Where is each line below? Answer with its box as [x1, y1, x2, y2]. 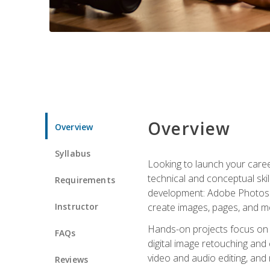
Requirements [55, 174, 115, 186]
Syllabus [55, 147, 91, 159]
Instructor [55, 200, 99, 212]
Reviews [55, 253, 89, 265]
